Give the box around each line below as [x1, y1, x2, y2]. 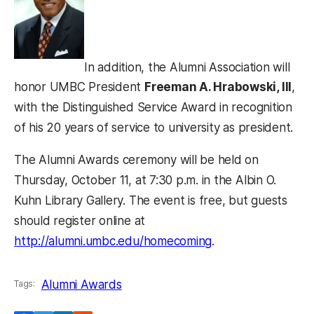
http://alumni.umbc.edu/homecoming [14, 234, 212, 249]
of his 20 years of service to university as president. [14, 121, 294, 135]
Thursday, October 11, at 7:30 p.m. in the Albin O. [14, 173, 277, 188]
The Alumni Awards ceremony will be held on [14, 153, 259, 168]
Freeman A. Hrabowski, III [144, 80, 292, 95]
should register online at [14, 214, 146, 228]
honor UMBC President [14, 80, 145, 95]
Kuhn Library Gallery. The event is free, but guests [14, 193, 287, 208]
